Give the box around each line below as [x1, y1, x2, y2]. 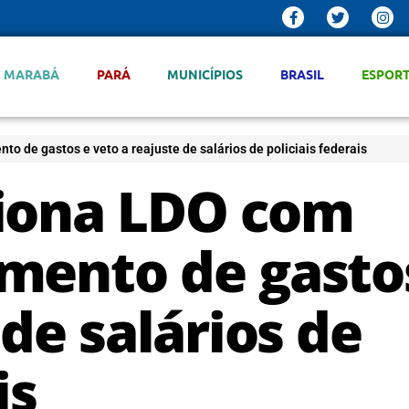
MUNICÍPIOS [167, 66, 244, 82]
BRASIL [280, 66, 325, 82]
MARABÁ [3, 66, 59, 82]
